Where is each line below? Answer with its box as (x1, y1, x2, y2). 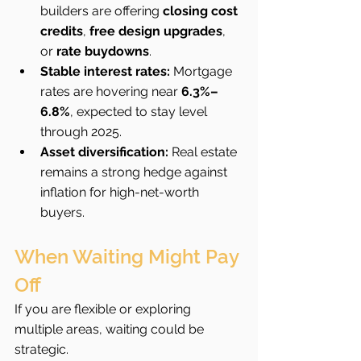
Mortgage (170, 64, 235, 79)
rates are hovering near (40, 84, 181, 99)
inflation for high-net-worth (40, 185, 202, 200)
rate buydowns (56, 44, 149, 59)
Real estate (168, 144, 240, 160)
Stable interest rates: (40, 64, 170, 79)
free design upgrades (89, 23, 222, 39)
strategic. (15, 342, 68, 357)
